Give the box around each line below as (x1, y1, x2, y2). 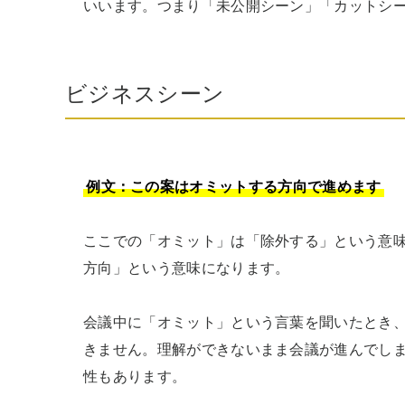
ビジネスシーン (65, 81, 225, 106)
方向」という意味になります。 (83, 260, 290, 276)
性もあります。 (83, 369, 187, 384)
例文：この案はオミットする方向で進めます (86, 179, 381, 194)
